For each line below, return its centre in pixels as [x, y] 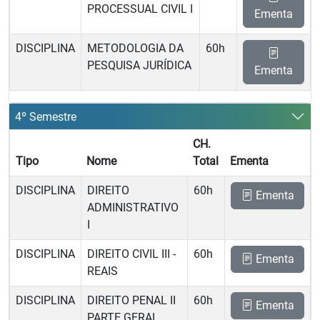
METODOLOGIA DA [135, 48]
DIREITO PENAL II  [133, 300]
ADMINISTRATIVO [133, 207]
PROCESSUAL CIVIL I [140, 9]
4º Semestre [46, 116]
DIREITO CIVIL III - [131, 254]
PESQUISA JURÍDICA [139, 65]
